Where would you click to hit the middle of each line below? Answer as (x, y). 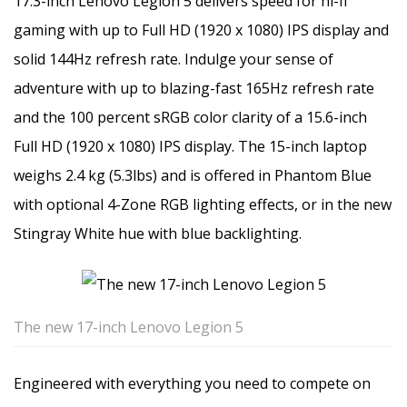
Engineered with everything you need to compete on (192, 383)
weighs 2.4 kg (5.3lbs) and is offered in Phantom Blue (193, 175)
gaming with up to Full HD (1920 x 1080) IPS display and (201, 30)
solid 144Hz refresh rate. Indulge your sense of (174, 59)
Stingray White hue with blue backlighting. (158, 233)
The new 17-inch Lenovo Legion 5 (129, 327)
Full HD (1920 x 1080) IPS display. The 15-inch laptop (190, 146)
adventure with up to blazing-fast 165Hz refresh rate (194, 88)
